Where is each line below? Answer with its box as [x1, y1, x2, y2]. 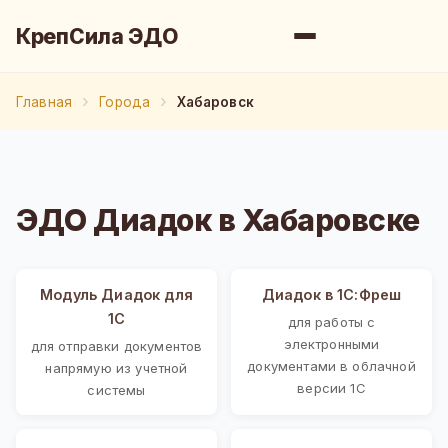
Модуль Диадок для [40, 285, 193, 303]
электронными [283, 335, 380, 352]
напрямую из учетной [45, 359, 188, 376]
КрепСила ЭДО [16, 23, 179, 49]
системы [87, 381, 146, 398]
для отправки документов [30, 337, 203, 354]
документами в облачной [247, 357, 416, 374]
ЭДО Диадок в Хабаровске [16, 201, 420, 238]
